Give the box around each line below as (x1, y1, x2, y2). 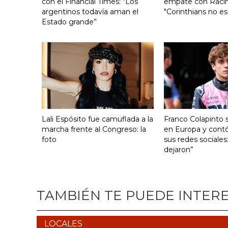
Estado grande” (42, 17, 97, 27)
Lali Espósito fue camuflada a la (42, 114, 153, 124)
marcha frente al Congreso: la (42, 124, 146, 134)
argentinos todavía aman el (42, 7, 138, 17)
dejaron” (164, 145, 193, 154)
